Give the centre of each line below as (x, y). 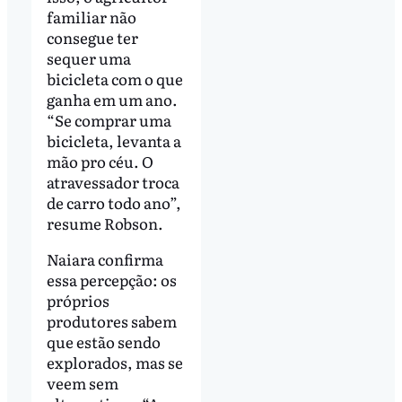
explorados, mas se (114, 363)
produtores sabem (111, 321)
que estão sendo (103, 342)
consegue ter (92, 38)
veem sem (82, 383)
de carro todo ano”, (114, 203)
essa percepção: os (111, 280)
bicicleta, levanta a (114, 141)
